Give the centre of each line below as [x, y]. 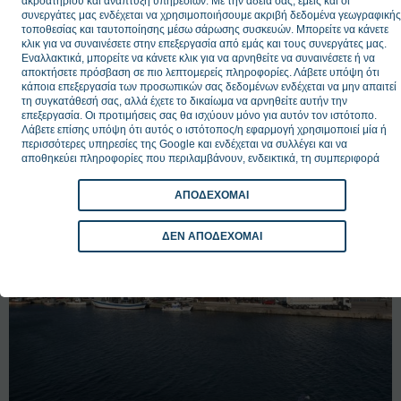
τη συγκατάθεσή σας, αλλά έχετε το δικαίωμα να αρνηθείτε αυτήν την [184, 101]
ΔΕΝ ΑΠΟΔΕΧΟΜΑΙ [212, 236]
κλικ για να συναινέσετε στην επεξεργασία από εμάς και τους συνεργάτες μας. [204, 43]
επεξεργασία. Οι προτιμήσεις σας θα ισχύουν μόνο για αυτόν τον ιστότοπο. [199, 115]
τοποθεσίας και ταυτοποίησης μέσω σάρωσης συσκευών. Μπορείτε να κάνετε [205, 29]
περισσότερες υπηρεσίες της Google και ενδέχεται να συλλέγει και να [184, 144]
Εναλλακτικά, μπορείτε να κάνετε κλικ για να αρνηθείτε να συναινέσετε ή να [198, 58]
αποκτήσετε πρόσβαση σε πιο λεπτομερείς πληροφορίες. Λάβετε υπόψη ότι [200, 72]
